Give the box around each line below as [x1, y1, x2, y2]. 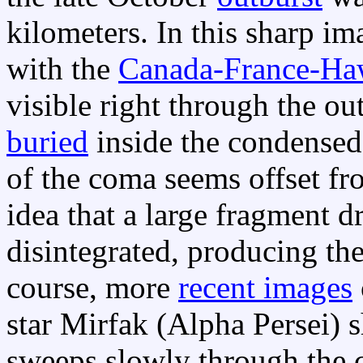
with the [6, 51, 118, 87]
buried [6, 124, 88, 160]
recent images [178, 270, 352, 305]
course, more [6, 270, 178, 305]
